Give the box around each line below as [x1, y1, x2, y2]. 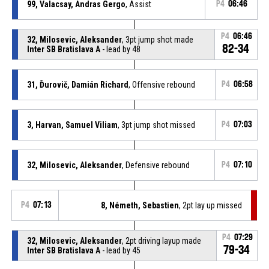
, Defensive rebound [121, 160, 190, 170]
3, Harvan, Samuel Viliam [26, 119, 118, 130]
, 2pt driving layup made [121, 235, 201, 246]
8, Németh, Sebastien [101, 200, 180, 210]
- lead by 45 [100, 245, 141, 255]
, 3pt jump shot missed [117, 119, 195, 130]
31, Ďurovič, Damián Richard [26, 79, 128, 89]
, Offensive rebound [128, 79, 195, 89]
